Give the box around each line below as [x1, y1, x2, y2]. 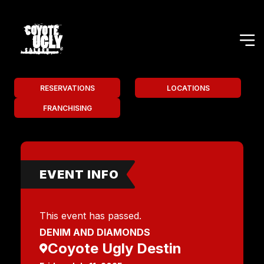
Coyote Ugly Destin [48, 240, 181, 257]
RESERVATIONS [39, 83, 95, 93]
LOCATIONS [166, 83, 210, 93]
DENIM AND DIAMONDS [39, 226, 150, 238]
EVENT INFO [39, 167, 119, 181]
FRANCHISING [42, 103, 92, 113]
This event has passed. [39, 210, 141, 222]
